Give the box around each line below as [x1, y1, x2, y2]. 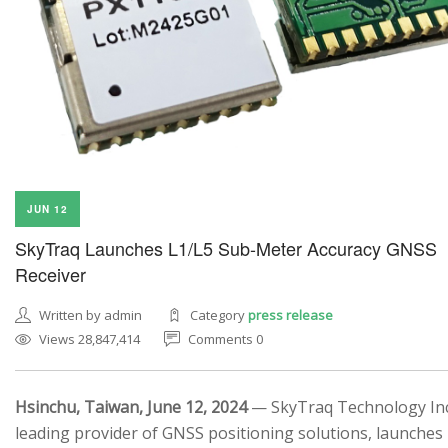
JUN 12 [27, 202, 68, 217]
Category [190, 306, 248, 325]
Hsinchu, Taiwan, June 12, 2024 [15, 396, 247, 419]
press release [248, 306, 333, 325]
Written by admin [39, 306, 142, 325]
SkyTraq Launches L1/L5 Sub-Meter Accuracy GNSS [15, 235, 437, 262]
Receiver [15, 261, 86, 288]
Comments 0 [188, 330, 263, 349]
